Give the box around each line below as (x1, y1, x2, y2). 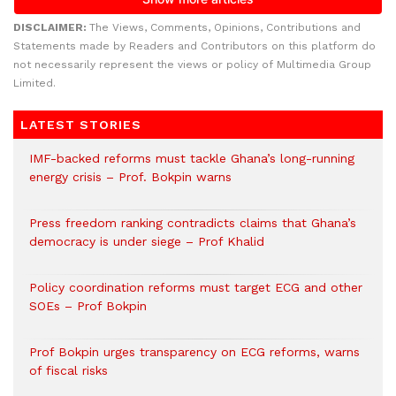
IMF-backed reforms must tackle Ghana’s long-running (29, 151, 354, 165)
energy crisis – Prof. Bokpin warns (29, 170, 232, 184)
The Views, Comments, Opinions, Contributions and (89, 21, 361, 34)
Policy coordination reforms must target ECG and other (29, 280, 362, 294)
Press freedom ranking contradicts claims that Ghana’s (29, 216, 356, 230)
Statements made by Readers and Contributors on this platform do (13, 40, 376, 52)
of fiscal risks (29, 363, 108, 377)
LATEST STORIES (20, 118, 141, 132)
